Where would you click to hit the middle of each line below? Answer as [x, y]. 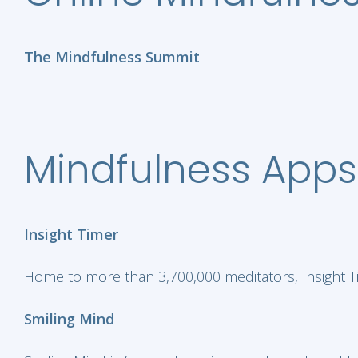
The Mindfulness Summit [112, 57]
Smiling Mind [69, 319]
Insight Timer [71, 234]
